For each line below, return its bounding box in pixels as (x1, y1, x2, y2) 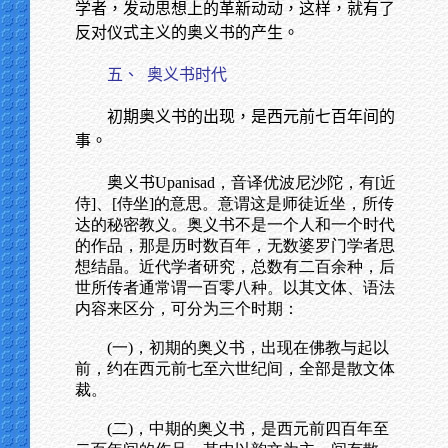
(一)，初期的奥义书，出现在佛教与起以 (107, 339, 389, 356)
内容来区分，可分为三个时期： (75, 300, 299, 317)
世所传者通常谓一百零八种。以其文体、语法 (75, 279, 395, 296)
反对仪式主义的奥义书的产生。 (75, 24, 299, 41)
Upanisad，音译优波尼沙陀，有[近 (155, 174, 396, 191)
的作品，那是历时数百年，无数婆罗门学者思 (75, 237, 395, 254)
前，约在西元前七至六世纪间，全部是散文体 (75, 360, 395, 377)
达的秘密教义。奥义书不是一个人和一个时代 (75, 216, 395, 233)
